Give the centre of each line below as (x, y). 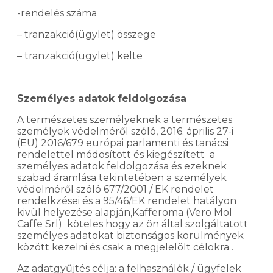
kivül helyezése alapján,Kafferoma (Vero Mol (125, 212)
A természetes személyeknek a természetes (125, 119)
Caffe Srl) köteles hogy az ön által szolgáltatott (133, 224)
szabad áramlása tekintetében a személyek (122, 177)
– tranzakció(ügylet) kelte (81, 55)
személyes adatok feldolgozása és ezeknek (122, 166)
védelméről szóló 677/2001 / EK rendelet (115, 189)
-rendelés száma (58, 13)
